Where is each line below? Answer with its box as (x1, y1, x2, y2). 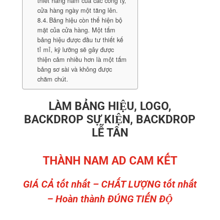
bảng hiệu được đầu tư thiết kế (37, 35, 123, 44)
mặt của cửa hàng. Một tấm (37, 26, 115, 34)
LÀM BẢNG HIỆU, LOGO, (48, 100, 171, 113)
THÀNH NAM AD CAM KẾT (42, 154, 177, 167)
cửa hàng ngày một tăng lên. (37, 6, 118, 15)
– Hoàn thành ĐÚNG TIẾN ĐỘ (47, 193, 173, 205)
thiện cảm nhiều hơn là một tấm (37, 55, 127, 64)
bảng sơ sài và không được (37, 65, 112, 74)
